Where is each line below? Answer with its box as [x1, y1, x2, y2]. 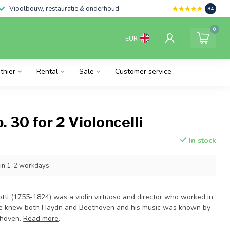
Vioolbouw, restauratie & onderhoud [9, 4, 119, 13]
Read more [23, 214, 59, 223]
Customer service [115, 67, 171, 76]
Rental [36, 67, 58, 76]
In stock [186, 136, 216, 145]
